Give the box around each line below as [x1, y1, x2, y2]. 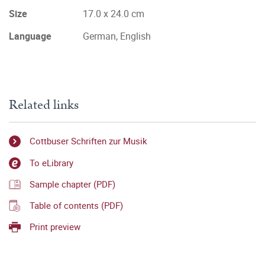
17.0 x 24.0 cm [83, 7, 144, 20]
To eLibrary [30, 156, 73, 169]
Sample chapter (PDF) [30, 177, 115, 190]
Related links [9, 95, 79, 115]
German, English [83, 30, 151, 43]
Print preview [30, 221, 80, 233]
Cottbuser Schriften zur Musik [30, 135, 147, 147]
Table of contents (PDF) [30, 199, 123, 212]
